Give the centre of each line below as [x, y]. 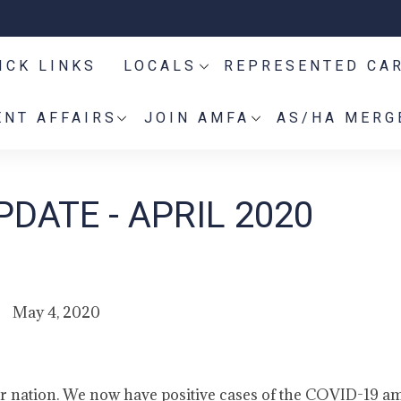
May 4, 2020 [56, 312]
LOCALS [160, 66]
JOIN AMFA [197, 118]
